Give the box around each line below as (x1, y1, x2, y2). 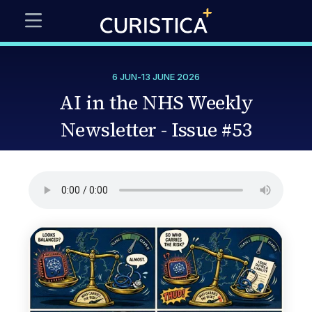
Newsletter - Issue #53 (60, 116, 252, 143)
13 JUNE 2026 (141, 71, 200, 82)
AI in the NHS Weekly (59, 89, 253, 116)
